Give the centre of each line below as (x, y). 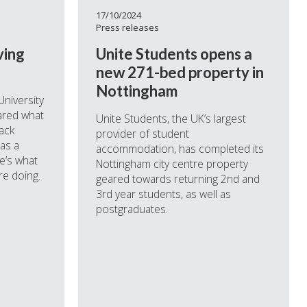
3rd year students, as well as (163, 194)
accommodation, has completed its (180, 148)
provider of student (142, 133)
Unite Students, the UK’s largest (171, 118)
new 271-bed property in (180, 72)
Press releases (127, 28)
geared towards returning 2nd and (177, 179)
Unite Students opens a (174, 53)
